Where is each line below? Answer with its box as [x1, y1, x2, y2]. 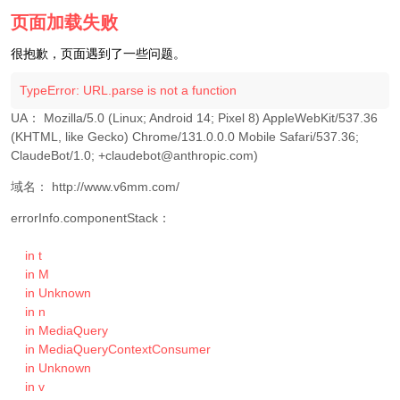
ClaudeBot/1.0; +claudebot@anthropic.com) [11, 148, 258, 162]
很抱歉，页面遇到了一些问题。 [11, 46, 186, 61]
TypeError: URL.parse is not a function [20, 83, 237, 97]
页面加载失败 [11, 12, 118, 32]
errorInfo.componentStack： [11, 211, 171, 225]
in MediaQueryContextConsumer [11, 342, 25, 356]
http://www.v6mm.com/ [52, 179, 179, 194]
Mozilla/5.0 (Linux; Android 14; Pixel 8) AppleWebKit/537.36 [44, 111, 378, 125]
